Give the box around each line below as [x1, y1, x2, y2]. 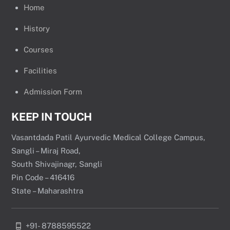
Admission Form [24, 87, 83, 97]
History [24, 24, 50, 33]
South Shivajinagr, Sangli [11, 160, 103, 169]
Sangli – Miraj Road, [11, 146, 81, 156]
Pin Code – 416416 [11, 173, 75, 182]
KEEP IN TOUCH [11, 110, 92, 124]
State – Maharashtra [11, 186, 86, 196]
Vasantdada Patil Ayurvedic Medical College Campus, [11, 133, 206, 142]
